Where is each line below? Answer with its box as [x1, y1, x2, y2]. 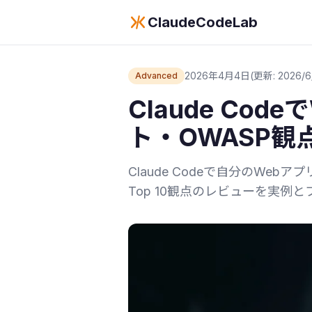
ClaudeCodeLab [148, 14, 258, 31]
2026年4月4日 [185, 70, 250, 81]
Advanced [135, 70, 178, 81]
